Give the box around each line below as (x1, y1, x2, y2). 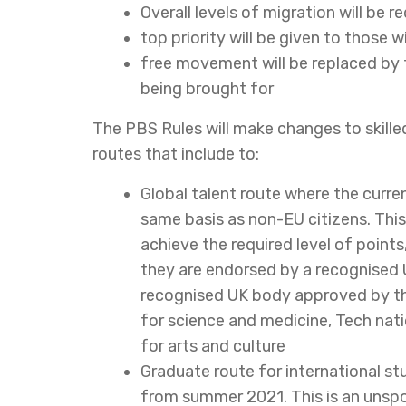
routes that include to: (92, 144, 259, 164)
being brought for (140, 79, 274, 99)
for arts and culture (140, 336, 285, 356)
